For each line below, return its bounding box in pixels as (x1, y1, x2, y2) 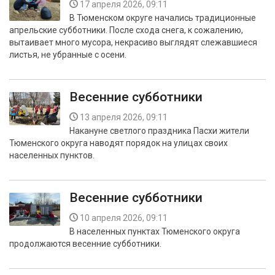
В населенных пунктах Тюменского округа (69, 227, 240, 236)
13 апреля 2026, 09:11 (80, 112, 168, 122)
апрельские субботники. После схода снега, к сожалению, (9, 25, 243, 35)
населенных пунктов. (9, 150, 95, 160)
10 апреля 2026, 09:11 (80, 213, 168, 223)
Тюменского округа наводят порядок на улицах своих (9, 138, 228, 148)
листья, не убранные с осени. (9, 50, 126, 60)
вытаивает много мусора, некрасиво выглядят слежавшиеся (9, 37, 257, 47)
